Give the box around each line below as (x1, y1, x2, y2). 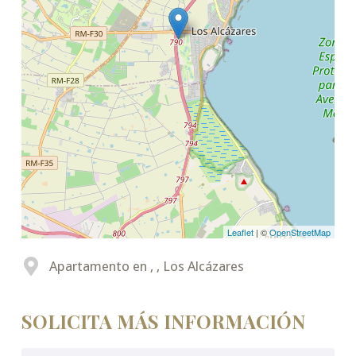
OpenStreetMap (269, 226, 331, 239)
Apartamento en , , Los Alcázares (48, 258, 244, 275)
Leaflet (227, 226, 254, 239)
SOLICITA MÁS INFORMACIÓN (21, 308, 305, 335)
